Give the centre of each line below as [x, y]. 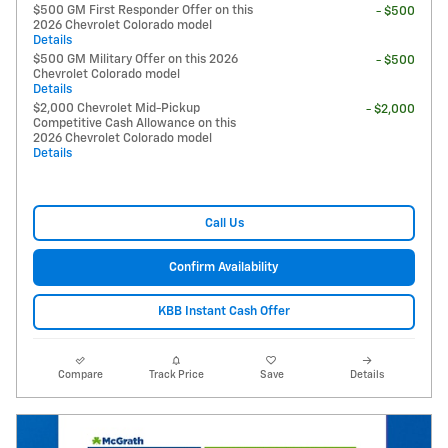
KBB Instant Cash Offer [224, 312]
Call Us [224, 223]
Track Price [176, 374]
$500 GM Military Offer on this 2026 [135, 60]
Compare [81, 374]
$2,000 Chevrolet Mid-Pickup [116, 109]
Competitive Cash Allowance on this [134, 124]
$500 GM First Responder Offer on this [143, 11]
